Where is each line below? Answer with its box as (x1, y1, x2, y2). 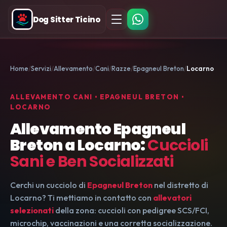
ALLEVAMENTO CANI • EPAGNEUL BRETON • (10, 93, 185, 101)
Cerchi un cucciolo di (10, 180, 87, 190)
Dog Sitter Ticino (33, 14, 100, 25)
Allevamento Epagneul (10, 119, 185, 140)
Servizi (31, 64, 51, 72)
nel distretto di (153, 180, 208, 190)
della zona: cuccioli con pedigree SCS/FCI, (54, 205, 209, 215)
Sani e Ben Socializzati (10, 151, 174, 172)
